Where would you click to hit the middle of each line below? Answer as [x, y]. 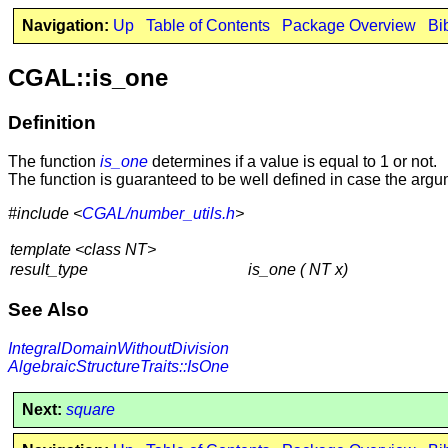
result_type [49, 269]
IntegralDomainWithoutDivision [118, 348]
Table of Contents [207, 25]
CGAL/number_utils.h [158, 213]
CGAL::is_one [88, 77]
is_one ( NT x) [298, 269]
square [90, 409]
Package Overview [348, 25]
